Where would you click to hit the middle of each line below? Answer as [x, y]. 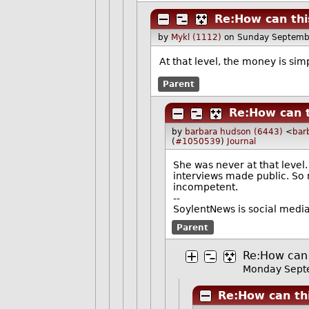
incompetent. [205, 187]
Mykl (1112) [196, 38]
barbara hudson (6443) [234, 131]
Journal [242, 141]
